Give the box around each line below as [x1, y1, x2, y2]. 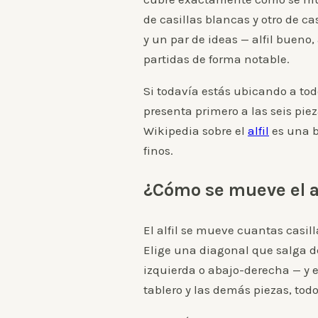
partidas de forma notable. [143, 52, 290, 66]
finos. [143, 143, 173, 158]
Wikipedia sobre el [143, 124, 248, 138]
